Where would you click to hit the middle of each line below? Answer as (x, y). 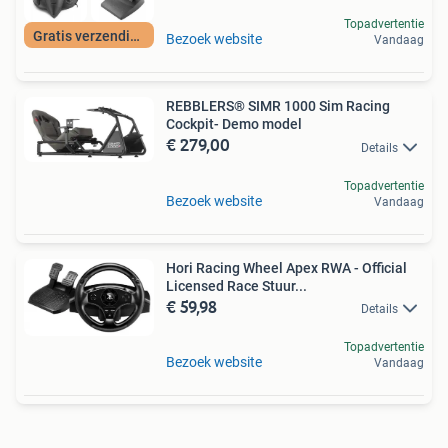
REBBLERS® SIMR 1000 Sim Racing (278, 106)
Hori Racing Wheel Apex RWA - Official (286, 267)
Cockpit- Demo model (234, 124)
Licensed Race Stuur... (236, 285)
